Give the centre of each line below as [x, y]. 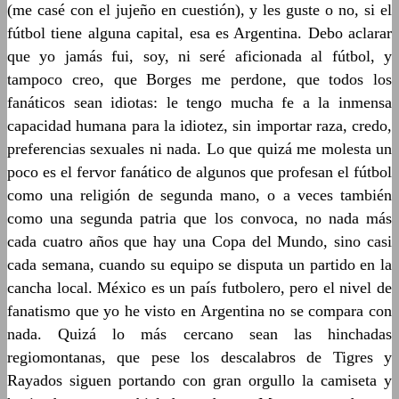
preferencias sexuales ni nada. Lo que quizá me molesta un [199, 148]
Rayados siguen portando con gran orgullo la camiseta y [199, 380]
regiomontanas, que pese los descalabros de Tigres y [199, 357]
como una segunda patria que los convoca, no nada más [199, 218]
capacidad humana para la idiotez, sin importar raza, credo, [199, 125]
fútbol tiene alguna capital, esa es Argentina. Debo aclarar [199, 33]
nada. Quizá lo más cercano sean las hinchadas [199, 334]
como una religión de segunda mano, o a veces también [199, 195]
